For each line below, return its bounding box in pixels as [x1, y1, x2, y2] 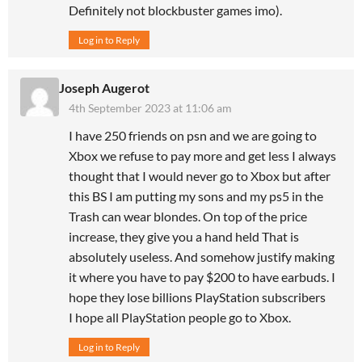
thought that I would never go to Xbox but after [69, 167, 330, 183]
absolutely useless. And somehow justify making [69, 248, 335, 264]
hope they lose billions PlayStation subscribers [69, 288, 326, 305]
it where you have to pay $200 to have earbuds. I [69, 268, 335, 284]
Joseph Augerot [59, 79, 149, 95]
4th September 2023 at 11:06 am [69, 100, 232, 115]
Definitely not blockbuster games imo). [69, 2, 282, 18]
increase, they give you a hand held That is [69, 228, 299, 244]
